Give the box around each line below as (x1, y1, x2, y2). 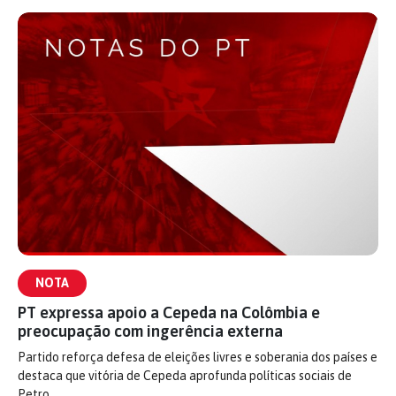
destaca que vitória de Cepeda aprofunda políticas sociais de (18, 368, 352, 383)
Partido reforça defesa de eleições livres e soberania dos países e (18, 349, 377, 364)
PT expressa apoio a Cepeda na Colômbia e (18, 302, 320, 322)
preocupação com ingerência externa (18, 321, 283, 340)
